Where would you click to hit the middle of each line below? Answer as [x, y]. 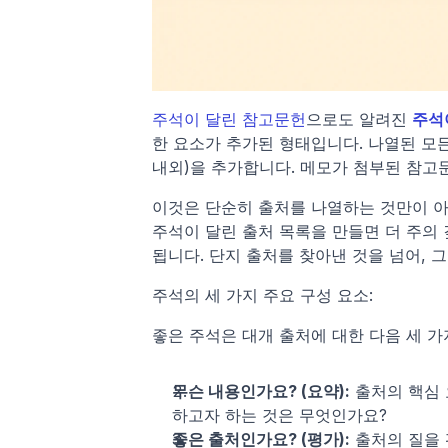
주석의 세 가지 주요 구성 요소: [262, 295]
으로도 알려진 [359, 119]
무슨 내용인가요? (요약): [261, 391]
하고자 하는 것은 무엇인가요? [279, 415]
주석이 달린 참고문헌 [229, 119]
